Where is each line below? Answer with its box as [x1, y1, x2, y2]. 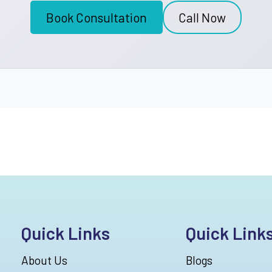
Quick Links [21, 222, 110, 244]
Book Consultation [46, 10, 147, 25]
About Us [21, 253, 67, 268]
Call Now [178, 10, 226, 25]
